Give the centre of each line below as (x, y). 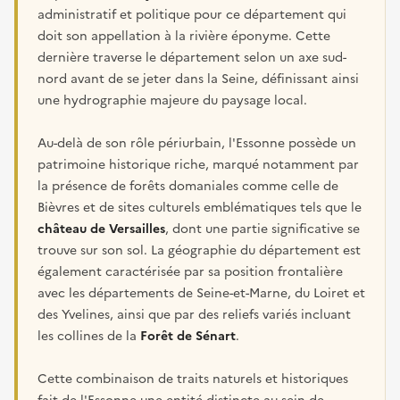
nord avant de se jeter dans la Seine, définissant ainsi (198, 79)
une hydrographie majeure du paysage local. (172, 100)
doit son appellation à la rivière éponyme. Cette (184, 36)
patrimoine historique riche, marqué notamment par (198, 164)
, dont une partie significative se (262, 229)
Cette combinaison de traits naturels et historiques (193, 379)
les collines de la (89, 336)
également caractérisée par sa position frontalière (190, 271)
